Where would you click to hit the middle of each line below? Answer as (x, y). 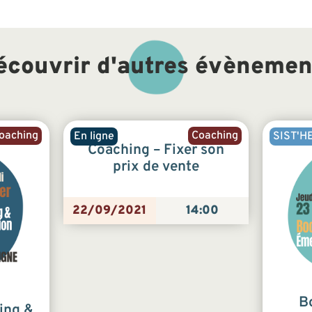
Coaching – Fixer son (156, 150)
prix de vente (156, 167)
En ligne (94, 136)
